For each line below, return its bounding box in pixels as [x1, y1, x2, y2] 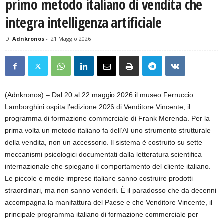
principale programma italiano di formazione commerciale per [5, 210, 198, 219]
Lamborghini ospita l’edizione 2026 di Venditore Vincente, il [5, 103, 190, 111]
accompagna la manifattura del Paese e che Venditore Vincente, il [5, 198, 212, 207]
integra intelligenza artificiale [5, 13, 162, 32]
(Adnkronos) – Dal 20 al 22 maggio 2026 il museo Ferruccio [5, 91, 193, 99]
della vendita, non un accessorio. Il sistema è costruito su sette [5, 138, 202, 147]
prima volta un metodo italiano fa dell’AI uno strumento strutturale [5, 126, 211, 135]
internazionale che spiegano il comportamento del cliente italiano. [5, 162, 211, 171]
